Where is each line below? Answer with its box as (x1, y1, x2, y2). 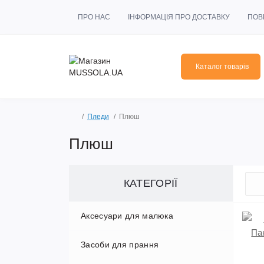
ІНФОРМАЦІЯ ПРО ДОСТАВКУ (128, 13, 230, 21)
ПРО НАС (78, 13, 110, 21)
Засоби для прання (81, 240, 159, 249)
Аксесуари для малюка (81, 211, 173, 220)
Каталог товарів (196, 62, 249, 71)
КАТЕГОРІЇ (123, 177, 178, 189)
